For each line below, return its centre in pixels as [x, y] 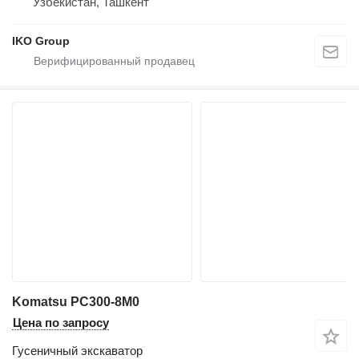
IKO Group [41, 40]
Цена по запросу [61, 322]
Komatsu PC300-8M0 [76, 301]
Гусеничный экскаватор [77, 350]
